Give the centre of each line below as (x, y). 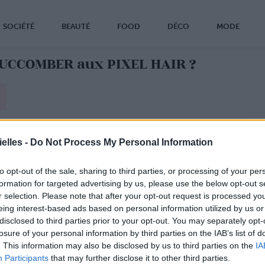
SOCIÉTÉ (19, 26)
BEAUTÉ (76, 26)
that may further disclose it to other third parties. (139, 258)
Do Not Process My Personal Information (122, 142)
